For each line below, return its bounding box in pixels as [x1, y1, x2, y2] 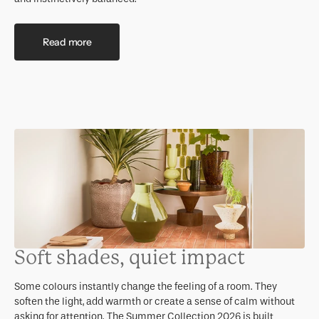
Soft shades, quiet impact [14, 246, 245, 269]
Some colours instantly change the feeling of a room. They [14, 280, 277, 293]
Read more [43, 35, 92, 48]
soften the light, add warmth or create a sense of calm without [14, 295, 295, 308]
